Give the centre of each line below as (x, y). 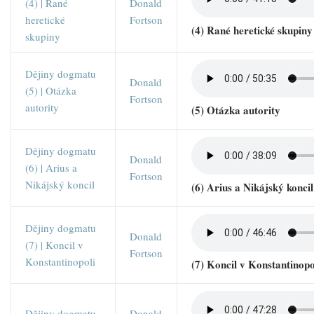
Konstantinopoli (60, 261)
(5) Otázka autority (236, 110)
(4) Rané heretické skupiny (252, 30)
